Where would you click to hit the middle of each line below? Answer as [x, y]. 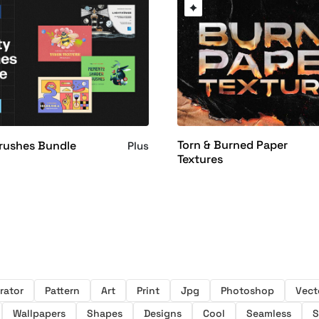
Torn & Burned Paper [233, 145]
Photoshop [247, 291]
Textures [200, 159]
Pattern [62, 291]
